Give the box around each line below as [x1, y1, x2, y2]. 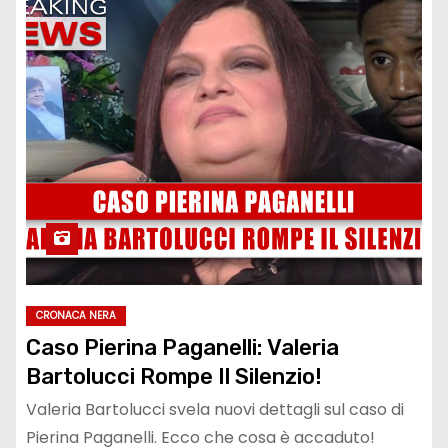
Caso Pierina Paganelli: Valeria [26, 334, 339, 362]
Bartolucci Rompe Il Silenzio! [26, 363, 322, 391]
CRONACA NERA [36, 308, 116, 324]
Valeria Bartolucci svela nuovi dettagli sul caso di [26, 398, 404, 422]
